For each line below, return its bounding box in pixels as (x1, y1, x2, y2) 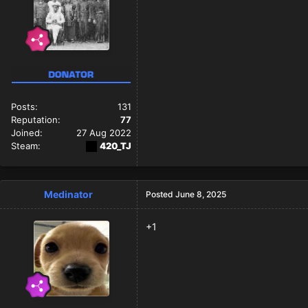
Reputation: (11, 113, 60, 125)
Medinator (44, 188, 93, 200)
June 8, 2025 (175, 188, 226, 199)
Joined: (11, 126, 43, 138)
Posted (146, 188, 175, 199)
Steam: (11, 140, 41, 151)
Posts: (11, 100, 38, 112)
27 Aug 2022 (76, 126, 131, 138)
